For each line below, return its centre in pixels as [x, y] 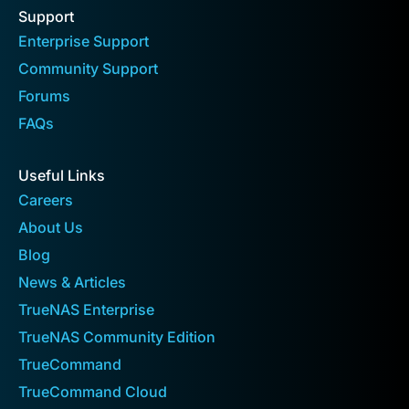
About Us [51, 227]
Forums [44, 95]
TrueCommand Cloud [93, 391]
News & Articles [72, 282]
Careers [46, 199]
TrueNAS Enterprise [86, 309]
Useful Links [62, 175]
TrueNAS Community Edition [117, 336]
